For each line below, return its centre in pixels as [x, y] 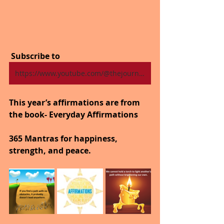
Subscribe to [34, 56]
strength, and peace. [50, 151]
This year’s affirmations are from [75, 103]
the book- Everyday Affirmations [73, 115]
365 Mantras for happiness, [64, 139]
